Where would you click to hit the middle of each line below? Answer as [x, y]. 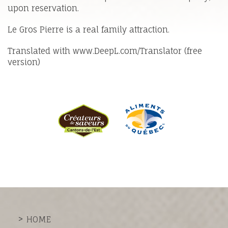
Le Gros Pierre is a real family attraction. [89, 29]
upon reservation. [43, 8]
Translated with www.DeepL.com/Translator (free [105, 51]
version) [24, 62]
